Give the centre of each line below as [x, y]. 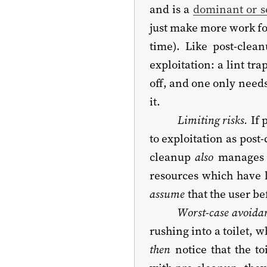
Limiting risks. [213, 119]
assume [167, 193]
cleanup [172, 156]
